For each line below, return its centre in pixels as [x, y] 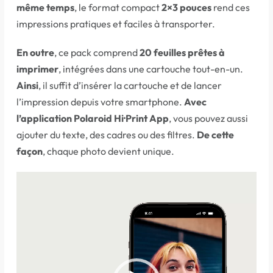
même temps [45, 8]
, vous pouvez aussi [208, 119]
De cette [215, 135]
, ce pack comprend [97, 53]
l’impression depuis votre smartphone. [100, 102]
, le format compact [118, 8]
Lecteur [33, 179]
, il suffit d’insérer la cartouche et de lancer [130, 86]
